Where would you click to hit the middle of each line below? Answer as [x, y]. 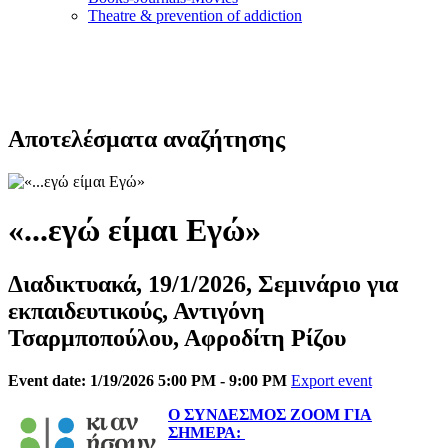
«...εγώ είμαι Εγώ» [134, 230]
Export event [331, 380]
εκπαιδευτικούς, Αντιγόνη [136, 310]
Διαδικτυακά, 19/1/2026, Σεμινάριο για [203, 283]
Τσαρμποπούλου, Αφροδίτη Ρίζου [177, 337]
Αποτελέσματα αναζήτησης [146, 138]
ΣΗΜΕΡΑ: [206, 432]
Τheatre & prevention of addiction [195, 15]
